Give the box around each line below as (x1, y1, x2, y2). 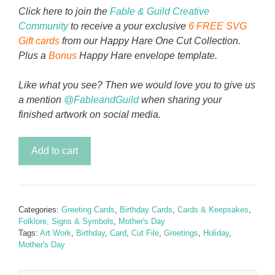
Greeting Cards (61, 205, 115, 214)
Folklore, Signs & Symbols (18, 217, 114, 226)
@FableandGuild (64, 95, 139, 105)
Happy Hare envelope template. (77, 50, 217, 61)
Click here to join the (18, 6, 110, 17)
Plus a (18, 50, 48, 61)
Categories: (18, 205, 61, 214)
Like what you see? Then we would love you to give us (18, 80, 255, 90)
